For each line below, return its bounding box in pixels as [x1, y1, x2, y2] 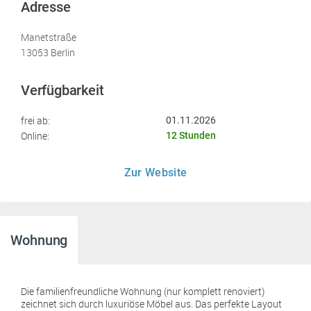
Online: [21, 129, 49, 142]
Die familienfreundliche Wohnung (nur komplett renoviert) [21, 285, 264, 298]
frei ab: [21, 114, 50, 127]
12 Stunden [166, 130, 216, 141]
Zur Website [124, 166, 187, 179]
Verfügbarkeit [21, 82, 104, 99]
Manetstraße [21, 31, 76, 44]
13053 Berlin [21, 46, 75, 59]
